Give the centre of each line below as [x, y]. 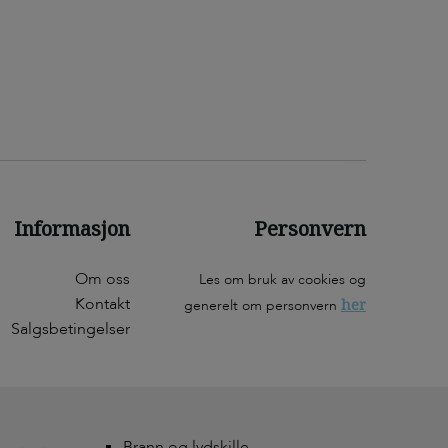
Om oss [102, 279]
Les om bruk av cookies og [282, 280]
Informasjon [72, 229]
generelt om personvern [262, 306]
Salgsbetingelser [70, 329]
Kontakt [102, 304]
